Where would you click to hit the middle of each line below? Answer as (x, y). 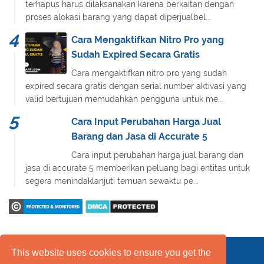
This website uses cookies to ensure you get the (111, 252)
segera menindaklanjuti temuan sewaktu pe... (112, 181)
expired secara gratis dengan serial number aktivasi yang (136, 86)
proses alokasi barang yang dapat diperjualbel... (118, 17)
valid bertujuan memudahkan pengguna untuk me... (124, 99)
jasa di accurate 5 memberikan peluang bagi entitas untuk (138, 168)
